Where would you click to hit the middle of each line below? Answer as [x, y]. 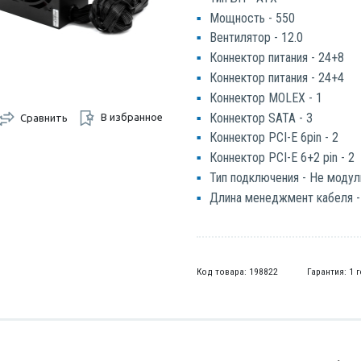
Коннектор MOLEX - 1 [266, 98]
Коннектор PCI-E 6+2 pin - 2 [282, 158]
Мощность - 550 [253, 18]
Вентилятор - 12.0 [257, 38]
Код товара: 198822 [238, 271]
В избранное [131, 116]
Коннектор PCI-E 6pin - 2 [274, 138]
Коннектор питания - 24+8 [277, 58]
